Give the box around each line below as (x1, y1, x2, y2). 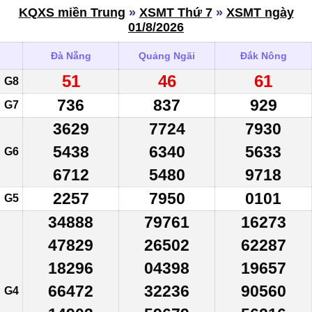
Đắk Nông (240, 49, 287, 61)
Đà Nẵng (50, 49, 91, 61)
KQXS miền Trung (18, 5, 125, 19)
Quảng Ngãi (139, 49, 195, 61)
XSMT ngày (226, 5, 294, 19)
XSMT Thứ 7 (139, 5, 212, 19)
